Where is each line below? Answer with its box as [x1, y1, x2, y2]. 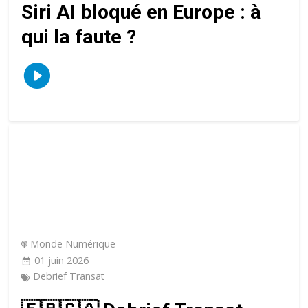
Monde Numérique [30, 236, 116, 250]
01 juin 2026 [34, 254, 89, 267]
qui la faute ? [21, 25, 137, 48]
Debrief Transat [33, 269, 105, 283]
